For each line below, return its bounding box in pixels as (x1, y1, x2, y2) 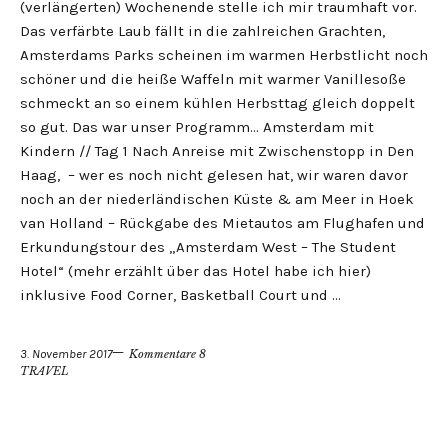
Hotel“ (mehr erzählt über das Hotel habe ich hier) (20, 262, 371, 281)
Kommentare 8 (129, 347, 206, 362)
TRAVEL (20, 364, 69, 379)
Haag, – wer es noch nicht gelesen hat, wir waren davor (20, 166, 408, 185)
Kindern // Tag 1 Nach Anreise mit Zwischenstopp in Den (20, 142, 414, 161)
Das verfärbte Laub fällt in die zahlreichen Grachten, (20, 22, 385, 41)
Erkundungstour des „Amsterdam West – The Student (20, 238, 396, 257)
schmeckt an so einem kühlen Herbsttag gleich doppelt (20, 94, 415, 113)
